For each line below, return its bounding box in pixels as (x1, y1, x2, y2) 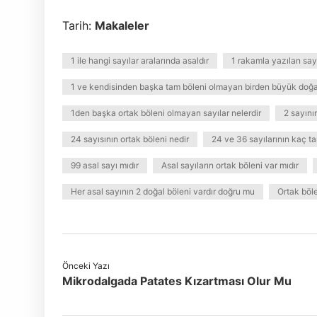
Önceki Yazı (62, 260, 110, 271)
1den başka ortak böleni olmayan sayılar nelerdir (71, 108, 261, 118)
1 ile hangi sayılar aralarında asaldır (71, 55, 209, 66)
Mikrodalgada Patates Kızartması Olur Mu (62, 274, 292, 288)
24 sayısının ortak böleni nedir (71, 134, 189, 144)
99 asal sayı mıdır (71, 160, 139, 171)
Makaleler (95, 18, 149, 33)
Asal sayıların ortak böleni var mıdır (161, 160, 299, 171)
